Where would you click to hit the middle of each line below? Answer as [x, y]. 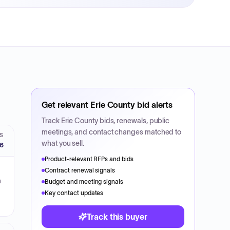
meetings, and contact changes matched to [112, 132]
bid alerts [154, 105]
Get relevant [66, 105]
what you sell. [63, 143]
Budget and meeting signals [84, 181]
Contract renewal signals [80, 170]
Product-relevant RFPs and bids [89, 159]
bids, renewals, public [134, 121]
